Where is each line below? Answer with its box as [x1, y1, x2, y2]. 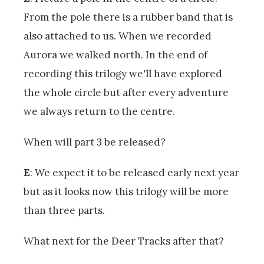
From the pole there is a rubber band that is [24, 10, 233, 24]
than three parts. [24, 203, 107, 217]
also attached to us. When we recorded [24, 29, 212, 42]
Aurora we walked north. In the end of [24, 48, 207, 61]
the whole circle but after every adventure [24, 85, 229, 99]
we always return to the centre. [24, 104, 177, 118]
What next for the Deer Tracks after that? [24, 234, 224, 247]
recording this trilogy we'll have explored [24, 67, 222, 80]
